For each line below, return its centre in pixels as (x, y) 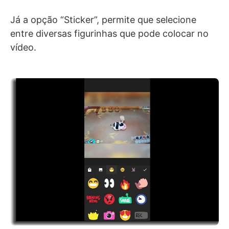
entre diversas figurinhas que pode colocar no (109, 34)
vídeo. (23, 48)
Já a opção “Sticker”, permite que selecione (103, 20)
